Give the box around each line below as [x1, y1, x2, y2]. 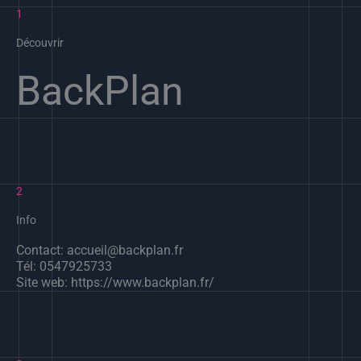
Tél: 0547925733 [16, 259, 112, 274]
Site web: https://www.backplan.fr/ [16, 275, 214, 290]
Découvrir [16, 36, 64, 49]
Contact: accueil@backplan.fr [16, 243, 183, 258]
